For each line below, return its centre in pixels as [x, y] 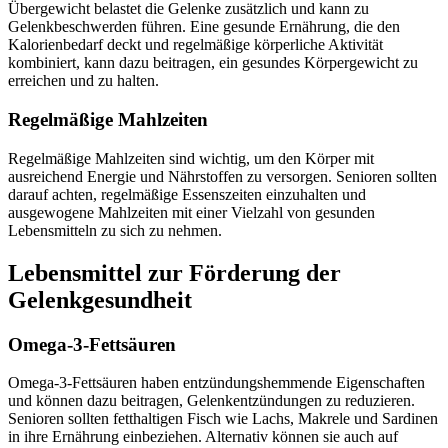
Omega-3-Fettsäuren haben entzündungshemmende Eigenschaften [216, 383]
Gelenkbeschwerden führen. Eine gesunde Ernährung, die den [204, 27]
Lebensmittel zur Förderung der [174, 272]
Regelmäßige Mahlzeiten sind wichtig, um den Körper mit [191, 158]
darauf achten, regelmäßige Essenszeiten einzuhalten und [187, 194]
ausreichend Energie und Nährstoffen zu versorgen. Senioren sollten [222, 176]
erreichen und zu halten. [83, 81]
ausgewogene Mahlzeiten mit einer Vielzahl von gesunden [191, 212]
